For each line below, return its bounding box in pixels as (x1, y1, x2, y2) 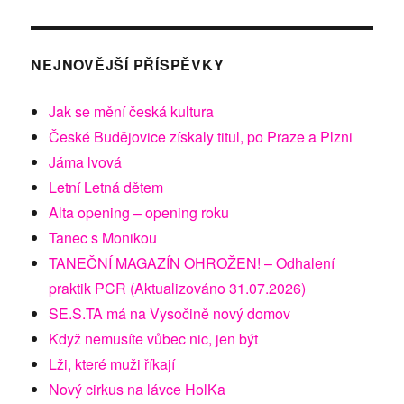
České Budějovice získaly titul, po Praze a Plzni (49, 126, 353, 148)
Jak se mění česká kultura (49, 101, 215, 123)
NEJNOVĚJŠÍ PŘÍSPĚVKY (31, 54, 225, 76)
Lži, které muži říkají (49, 353, 176, 375)
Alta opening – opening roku (49, 202, 230, 224)
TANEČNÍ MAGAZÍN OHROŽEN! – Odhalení (49, 252, 335, 274)
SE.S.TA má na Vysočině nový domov (49, 303, 291, 325)
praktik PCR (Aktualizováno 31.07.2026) (49, 278, 307, 299)
